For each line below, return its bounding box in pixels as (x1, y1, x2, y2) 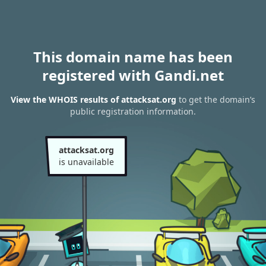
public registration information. (70, 106, 196, 118)
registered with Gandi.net (42, 65, 224, 85)
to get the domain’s (176, 94, 255, 106)
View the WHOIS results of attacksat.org (11, 94, 176, 106)
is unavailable (58, 156, 114, 167)
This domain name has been (33, 47, 233, 66)
